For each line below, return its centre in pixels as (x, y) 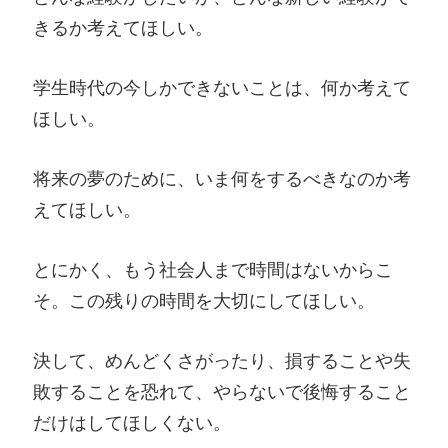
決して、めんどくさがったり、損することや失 (222, 360)
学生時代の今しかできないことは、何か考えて (222, 88)
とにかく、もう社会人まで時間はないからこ (213, 269)
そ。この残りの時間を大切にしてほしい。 (204, 300)
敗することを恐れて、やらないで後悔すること (222, 391)
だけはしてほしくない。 (132, 422)
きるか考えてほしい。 (123, 28)
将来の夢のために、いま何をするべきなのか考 (222, 178)
